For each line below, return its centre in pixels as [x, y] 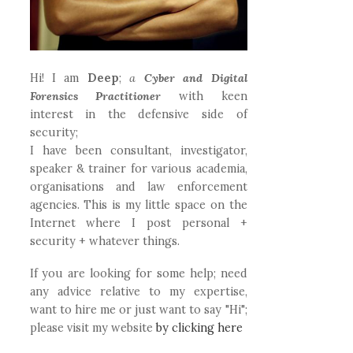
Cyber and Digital [191, 78]
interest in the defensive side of [138, 115]
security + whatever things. [104, 242]
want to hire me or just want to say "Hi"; [138, 309]
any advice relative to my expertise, [138, 291]
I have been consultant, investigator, [138, 151]
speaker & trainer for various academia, [138, 169]
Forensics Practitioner [95, 97]
